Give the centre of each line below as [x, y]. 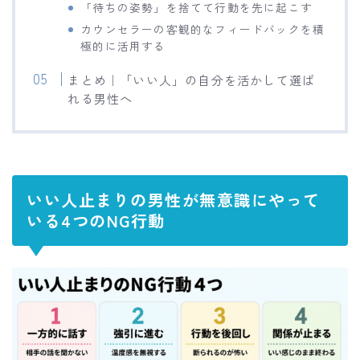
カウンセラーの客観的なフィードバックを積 [203, 29]
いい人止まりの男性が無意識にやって [174, 200]
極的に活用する [123, 45]
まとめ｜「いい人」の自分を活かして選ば [192, 79]
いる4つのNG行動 [96, 221]
